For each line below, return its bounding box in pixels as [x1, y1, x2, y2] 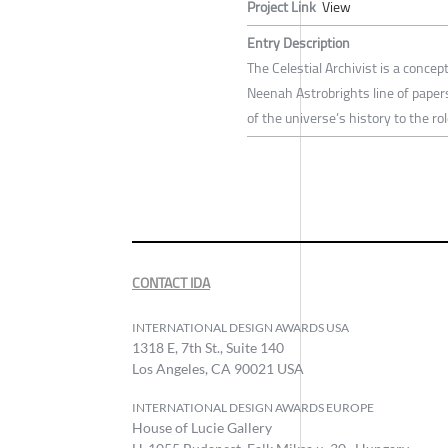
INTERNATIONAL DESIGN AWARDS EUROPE [132, 399, 374, 415]
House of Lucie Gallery [132, 418, 272, 436]
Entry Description [247, 29, 350, 56]
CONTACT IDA [132, 269, 210, 296]
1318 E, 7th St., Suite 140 [132, 338, 284, 356]
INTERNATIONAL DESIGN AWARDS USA [132, 319, 349, 335]
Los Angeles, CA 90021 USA [132, 359, 304, 377]
